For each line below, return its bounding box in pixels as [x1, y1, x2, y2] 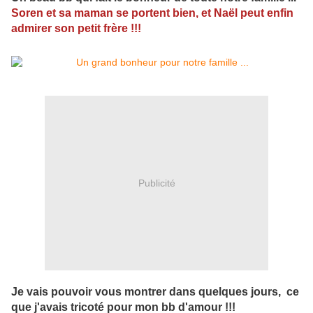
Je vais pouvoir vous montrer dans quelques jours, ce [11, 286, 299, 298]
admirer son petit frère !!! [11, 22, 141, 35]
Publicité [138, 177, 175, 189]
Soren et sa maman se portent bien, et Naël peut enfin [11, 7, 293, 20]
